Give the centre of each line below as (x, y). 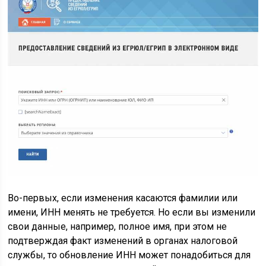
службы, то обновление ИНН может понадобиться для (129, 255)
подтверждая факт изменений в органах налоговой (123, 240)
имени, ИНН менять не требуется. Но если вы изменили (132, 212)
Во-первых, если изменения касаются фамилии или (123, 198)
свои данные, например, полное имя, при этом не (118, 226)
